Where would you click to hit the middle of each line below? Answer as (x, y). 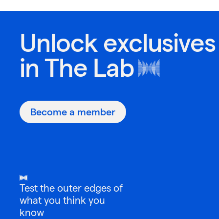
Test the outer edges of (71, 188)
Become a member (73, 112)
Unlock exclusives (118, 43)
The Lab (89, 68)
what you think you (62, 201)
